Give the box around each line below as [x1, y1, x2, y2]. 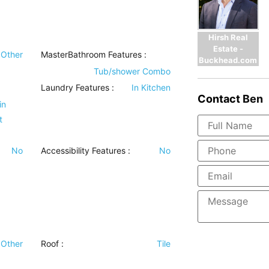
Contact [197, 92, 240, 105]
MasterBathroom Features [41, 49, 142, 60]
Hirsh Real [208, 32, 248, 42]
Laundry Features [41, 82, 110, 93]
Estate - [213, 43, 243, 53]
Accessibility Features [41, 145, 126, 156]
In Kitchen [131, 82, 171, 93]
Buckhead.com [199, 55, 258, 65]
